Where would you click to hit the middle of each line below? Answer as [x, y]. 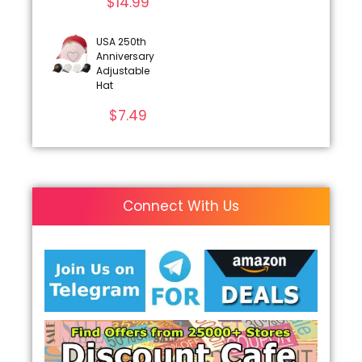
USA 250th [121, 41]
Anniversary [125, 56]
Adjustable [122, 70]
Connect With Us [181, 206]
